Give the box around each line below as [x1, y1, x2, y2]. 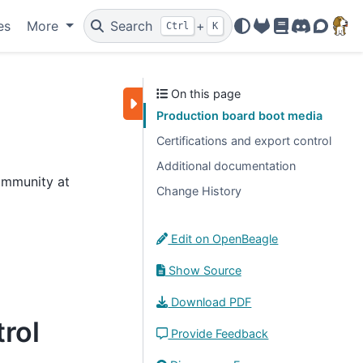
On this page [168, 87, 241, 100]
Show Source [164, 263, 241, 277]
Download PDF [168, 295, 252, 309]
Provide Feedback [168, 327, 269, 340]
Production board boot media [156, 109, 322, 122]
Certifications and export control [156, 134, 331, 147]
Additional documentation [156, 159, 296, 173]
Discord [300, 27, 348, 44]
